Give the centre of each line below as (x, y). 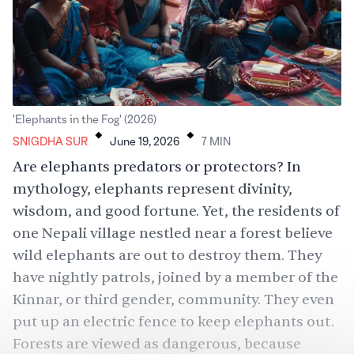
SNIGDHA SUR (50, 142)
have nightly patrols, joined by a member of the (175, 277)
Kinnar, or (48, 299)
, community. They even (252, 299)
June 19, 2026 (145, 142)
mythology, (53, 189)
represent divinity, (228, 189)
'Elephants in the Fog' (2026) (85, 120)
